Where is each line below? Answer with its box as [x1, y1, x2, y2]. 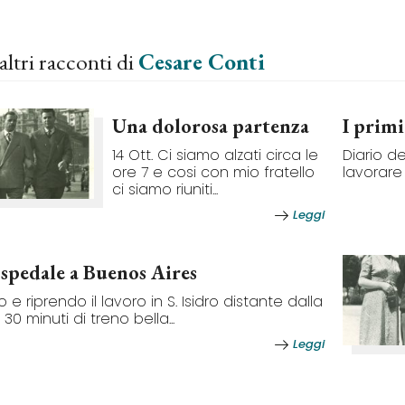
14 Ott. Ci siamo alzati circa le [112, 145, 318, 165]
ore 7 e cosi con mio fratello [112, 162, 315, 183]
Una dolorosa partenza [112, 113, 309, 139]
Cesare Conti [138, 47, 265, 76]
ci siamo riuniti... [112, 179, 218, 200]
